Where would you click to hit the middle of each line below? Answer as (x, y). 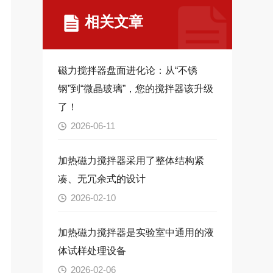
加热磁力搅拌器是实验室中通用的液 (136, 233)
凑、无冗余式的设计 (101, 179)
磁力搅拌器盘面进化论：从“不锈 (127, 71)
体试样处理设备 (92, 251)
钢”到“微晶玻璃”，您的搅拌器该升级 (135, 89)
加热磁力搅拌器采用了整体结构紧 (131, 161)
